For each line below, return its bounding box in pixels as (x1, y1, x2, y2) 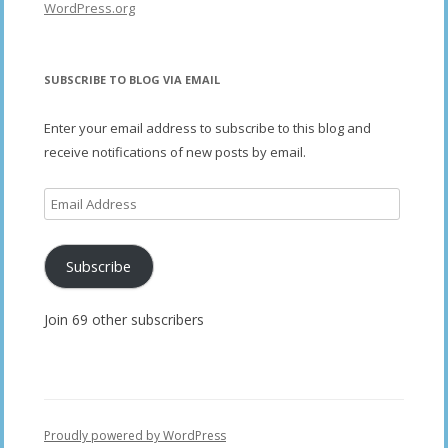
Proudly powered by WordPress (44, 427, 226, 445)
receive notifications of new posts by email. (44, 142, 306, 161)
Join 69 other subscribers (44, 310, 204, 330)
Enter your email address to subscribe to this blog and (44, 118, 371, 137)
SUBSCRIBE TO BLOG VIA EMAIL (44, 71, 220, 87)
